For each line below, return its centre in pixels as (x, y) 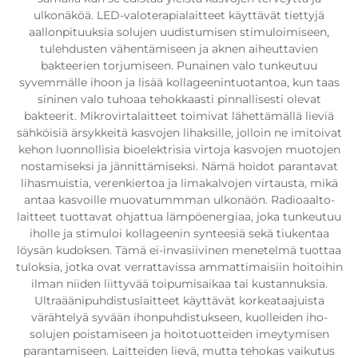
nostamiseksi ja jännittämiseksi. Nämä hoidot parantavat (179, 166)
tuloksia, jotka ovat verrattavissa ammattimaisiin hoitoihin (179, 267)
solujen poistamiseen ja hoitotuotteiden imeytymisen (179, 334)
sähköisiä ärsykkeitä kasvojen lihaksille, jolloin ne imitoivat (179, 133)
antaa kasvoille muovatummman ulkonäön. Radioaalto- (179, 200)
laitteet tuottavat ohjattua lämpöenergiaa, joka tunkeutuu (179, 217)
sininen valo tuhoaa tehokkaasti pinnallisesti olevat (179, 99)
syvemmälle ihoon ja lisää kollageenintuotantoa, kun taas (179, 82)
